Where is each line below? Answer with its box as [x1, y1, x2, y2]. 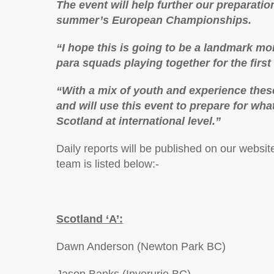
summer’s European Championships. [56, 14, 251, 26]
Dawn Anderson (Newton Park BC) [56, 240, 226, 253]
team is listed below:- [56, 158, 159, 170]
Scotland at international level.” [56, 115, 221, 127]
